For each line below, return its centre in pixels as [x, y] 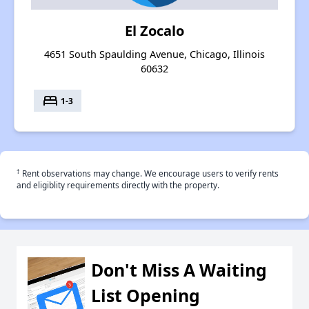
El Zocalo [154, 31]
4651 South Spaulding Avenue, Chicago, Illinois [154, 54]
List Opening [146, 296]
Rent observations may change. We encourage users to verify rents [149, 173]
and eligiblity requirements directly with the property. [118, 185]
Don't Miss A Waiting [179, 270]
